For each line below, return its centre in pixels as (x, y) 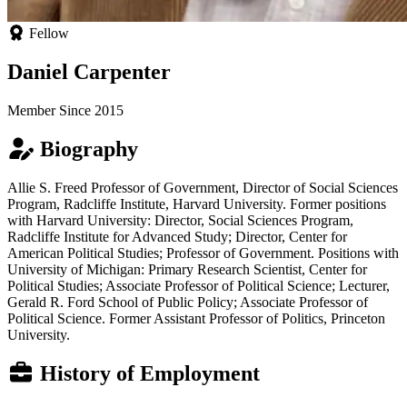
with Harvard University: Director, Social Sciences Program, (180, 220)
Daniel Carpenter (89, 72)
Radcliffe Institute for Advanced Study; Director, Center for (177, 236)
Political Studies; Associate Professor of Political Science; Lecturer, (199, 285)
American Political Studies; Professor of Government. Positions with (203, 253)
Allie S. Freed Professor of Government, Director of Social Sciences (203, 187)
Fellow (47, 34)
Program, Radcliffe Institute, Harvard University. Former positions (197, 203)
